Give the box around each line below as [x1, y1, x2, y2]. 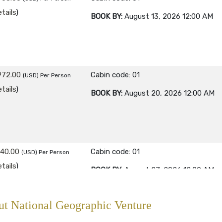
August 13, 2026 [124, 12, 180, 21]
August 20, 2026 [124, 89, 182, 98]
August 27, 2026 [124, 166, 181, 175]
